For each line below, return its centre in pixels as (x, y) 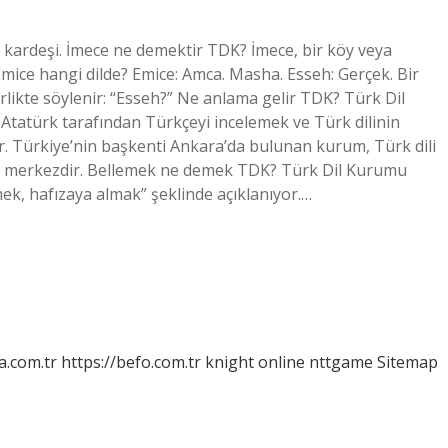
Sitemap (407, 362)
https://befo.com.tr (131, 362)
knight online (255, 362)
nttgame (341, 362)
